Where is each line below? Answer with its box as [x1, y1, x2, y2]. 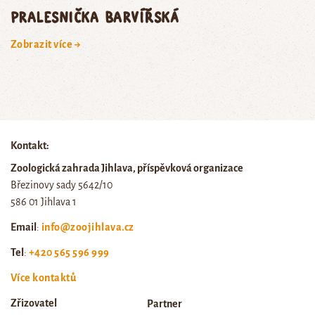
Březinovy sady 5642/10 [11, 179, 112, 191]
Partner [147, 297, 182, 309]
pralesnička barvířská [11, 7, 179, 25]
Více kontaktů [11, 271, 77, 283]
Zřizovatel [11, 297, 57, 309]
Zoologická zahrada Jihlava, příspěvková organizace [11, 162, 243, 174]
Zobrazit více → [11, 38, 82, 50]
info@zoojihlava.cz [41, 221, 134, 233]
